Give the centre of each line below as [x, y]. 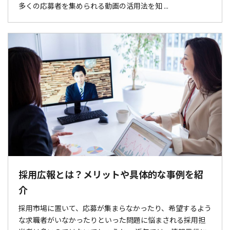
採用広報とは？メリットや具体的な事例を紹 [111, 174]
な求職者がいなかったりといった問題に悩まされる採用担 [112, 220]
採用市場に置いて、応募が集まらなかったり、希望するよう [115, 208]
